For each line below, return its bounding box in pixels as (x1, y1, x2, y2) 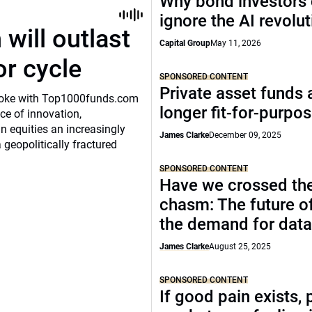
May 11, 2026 (210, 38, 262, 48)
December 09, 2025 (209, 130, 282, 140)
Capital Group (159, 38, 211, 48)
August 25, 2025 (209, 242, 272, 251)
